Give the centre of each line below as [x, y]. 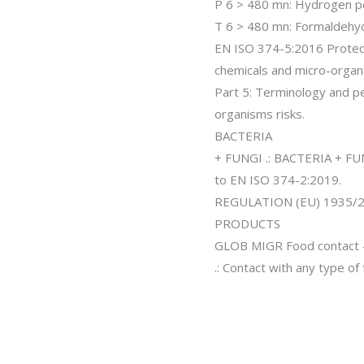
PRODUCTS [247, 223]
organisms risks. [260, 113]
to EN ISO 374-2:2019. [278, 179]
